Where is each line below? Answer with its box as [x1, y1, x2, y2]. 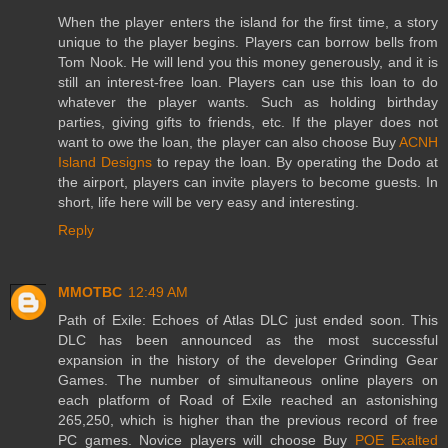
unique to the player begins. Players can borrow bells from [58, 33, 438, 50]
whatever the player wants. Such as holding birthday [58, 93, 438, 110]
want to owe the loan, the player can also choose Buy [58, 133, 399, 150]
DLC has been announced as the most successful [58, 331, 438, 348]
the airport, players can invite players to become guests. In [58, 173, 438, 190]
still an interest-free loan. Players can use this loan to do [58, 73, 438, 90]
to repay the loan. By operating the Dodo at [152, 153, 438, 170]
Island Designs [58, 153, 152, 170]
